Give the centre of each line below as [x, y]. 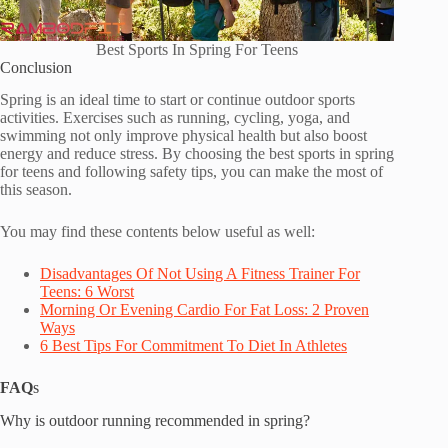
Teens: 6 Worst [87, 292]
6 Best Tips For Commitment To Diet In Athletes [193, 346]
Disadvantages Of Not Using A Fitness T [169, 274]
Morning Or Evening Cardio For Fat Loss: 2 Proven [204, 310]
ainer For [331, 274]
